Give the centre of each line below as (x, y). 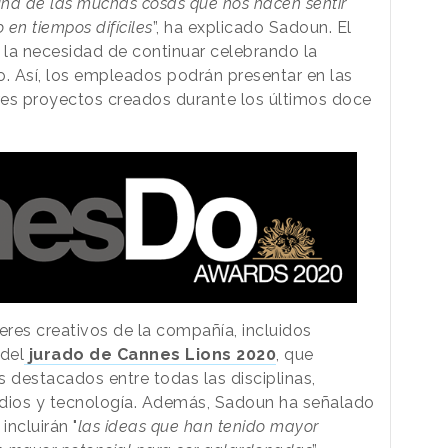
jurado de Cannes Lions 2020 (152, 354)
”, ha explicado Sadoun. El (252, 27)
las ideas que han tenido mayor (198, 426)
